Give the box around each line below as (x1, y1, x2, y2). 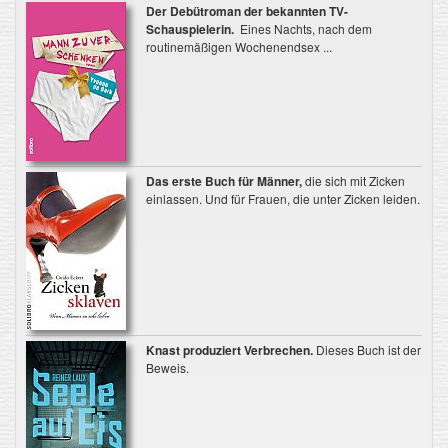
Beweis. (145, 359, 189, 376)
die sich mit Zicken (301, 172, 405, 189)
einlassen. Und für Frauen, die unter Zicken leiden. (145, 190, 420, 207)
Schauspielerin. (145, 20, 234, 38)
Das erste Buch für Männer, (145, 172, 302, 190)
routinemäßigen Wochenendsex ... (145, 38, 332, 55)
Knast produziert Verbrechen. (145, 341, 313, 359)
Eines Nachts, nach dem (233, 20, 372, 37)
